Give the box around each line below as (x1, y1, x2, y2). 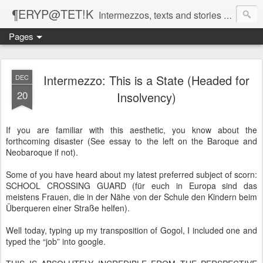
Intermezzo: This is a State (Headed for (43, 72, 249, 89)
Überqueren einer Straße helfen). (6, 202, 132, 214)
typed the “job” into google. (6, 235, 108, 247)
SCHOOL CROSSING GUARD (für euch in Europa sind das (6, 180, 257, 191)
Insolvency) (116, 89, 176, 106)
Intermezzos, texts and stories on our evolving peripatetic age (99, 8, 224, 22)
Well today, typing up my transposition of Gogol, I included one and (6, 224, 257, 236)
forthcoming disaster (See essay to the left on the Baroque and (6, 135, 257, 147)
